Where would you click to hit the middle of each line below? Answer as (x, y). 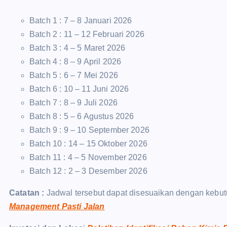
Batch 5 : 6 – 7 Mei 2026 (74, 75)
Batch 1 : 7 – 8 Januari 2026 (81, 21)
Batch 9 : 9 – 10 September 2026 (89, 130)
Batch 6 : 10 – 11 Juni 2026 (79, 89)
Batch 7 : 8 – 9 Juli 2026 (73, 103)
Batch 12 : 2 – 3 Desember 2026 (88, 171)
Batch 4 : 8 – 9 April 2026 (75, 62)
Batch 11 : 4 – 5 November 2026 (88, 157)
